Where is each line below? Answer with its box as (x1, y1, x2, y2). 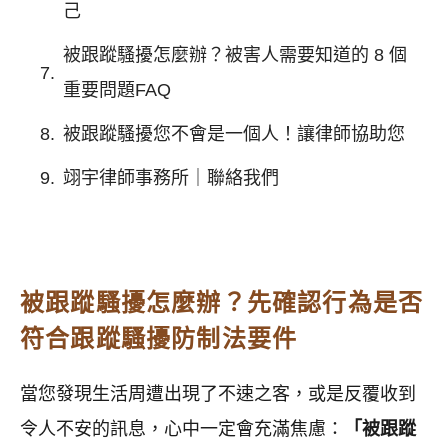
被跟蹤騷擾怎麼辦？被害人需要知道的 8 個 (63, 45, 407, 66)
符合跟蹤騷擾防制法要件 (20, 325, 298, 353)
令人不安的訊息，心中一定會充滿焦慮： (20, 419, 344, 440)
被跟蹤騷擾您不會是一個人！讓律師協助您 (63, 124, 405, 145)
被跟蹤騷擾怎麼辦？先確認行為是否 (20, 289, 424, 317)
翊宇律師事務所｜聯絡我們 (63, 168, 279, 189)
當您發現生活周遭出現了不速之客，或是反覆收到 (20, 384, 416, 405)
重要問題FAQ (63, 80, 171, 101)
